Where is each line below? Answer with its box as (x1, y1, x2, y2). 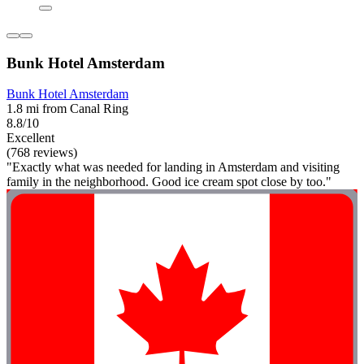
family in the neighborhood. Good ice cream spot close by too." (6, 175, 331, 189)
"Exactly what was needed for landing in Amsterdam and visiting (6, 160, 340, 175)
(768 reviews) (6, 145, 77, 160)
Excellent (6, 131, 54, 145)
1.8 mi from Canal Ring (6, 102, 128, 116)
